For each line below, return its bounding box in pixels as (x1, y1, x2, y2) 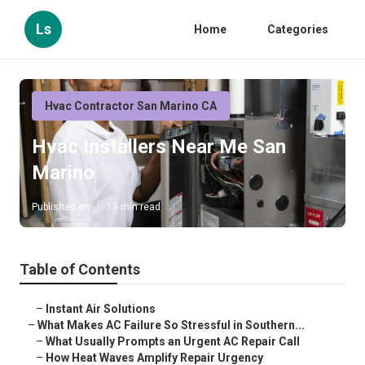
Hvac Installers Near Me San (32, 135, 286, 159)
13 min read (107, 201, 161, 213)
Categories (267, 23, 328, 36)
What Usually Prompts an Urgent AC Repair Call (46, 335, 300, 349)
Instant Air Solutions (46, 302, 156, 316)
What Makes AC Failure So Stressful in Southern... (37, 319, 305, 332)
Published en (32, 201, 90, 213)
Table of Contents (20, 261, 140, 279)
